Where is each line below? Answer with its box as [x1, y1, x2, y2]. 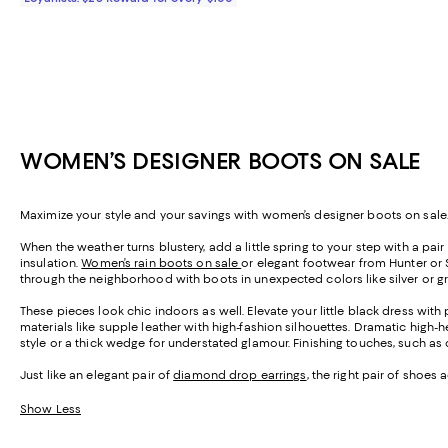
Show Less [20, 402, 81, 417]
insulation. [20, 256, 82, 271]
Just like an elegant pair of [20, 368, 174, 383]
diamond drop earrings [173, 368, 307, 383]
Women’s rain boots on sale [81, 256, 242, 271]
